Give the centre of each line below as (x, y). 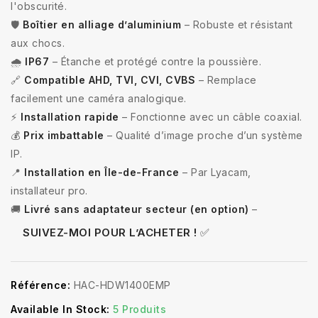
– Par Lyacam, (215, 172)
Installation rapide (70, 116)
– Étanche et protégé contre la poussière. (155, 61)
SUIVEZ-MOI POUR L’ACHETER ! (110, 232)
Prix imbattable (64, 135)
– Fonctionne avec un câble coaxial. (210, 116)
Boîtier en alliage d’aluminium (102, 24)
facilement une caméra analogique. (99, 98)
